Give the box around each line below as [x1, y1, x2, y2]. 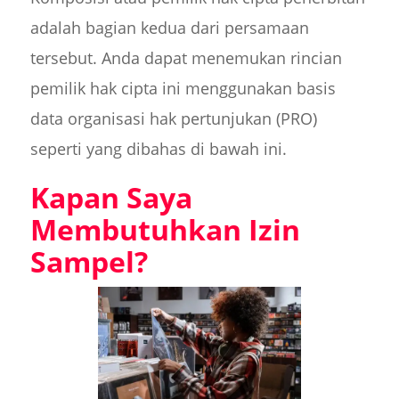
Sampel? [29, 241, 148, 281]
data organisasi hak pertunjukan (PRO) [29, 107, 317, 129]
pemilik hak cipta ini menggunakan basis [29, 77, 336, 99]
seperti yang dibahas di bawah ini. [29, 137, 287, 159]
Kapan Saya [29, 177, 192, 216]
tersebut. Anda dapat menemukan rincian [29, 46, 342, 69]
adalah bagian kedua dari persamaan [29, 16, 309, 38]
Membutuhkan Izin [29, 209, 300, 248]
